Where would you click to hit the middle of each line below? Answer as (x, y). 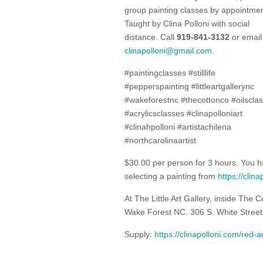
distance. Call (151, 37)
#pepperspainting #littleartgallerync (189, 86)
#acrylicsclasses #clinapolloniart (183, 113)
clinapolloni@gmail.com (168, 50)
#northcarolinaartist (160, 140)
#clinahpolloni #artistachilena (178, 127)
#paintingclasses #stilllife (170, 73)
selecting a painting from (171, 176)
